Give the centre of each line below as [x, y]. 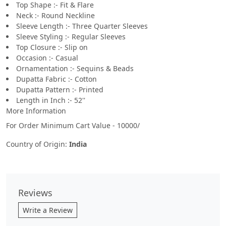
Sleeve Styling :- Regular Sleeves [71, 37]
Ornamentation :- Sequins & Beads [75, 69]
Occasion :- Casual [47, 58]
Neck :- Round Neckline [55, 16]
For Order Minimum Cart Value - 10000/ [73, 126]
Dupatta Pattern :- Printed [60, 90]
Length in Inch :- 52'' [51, 100]
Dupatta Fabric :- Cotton [56, 79]
